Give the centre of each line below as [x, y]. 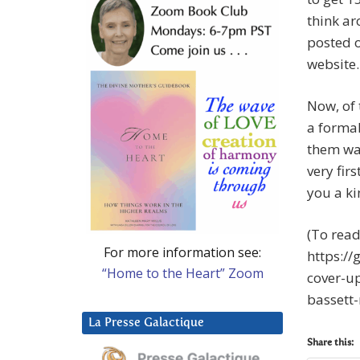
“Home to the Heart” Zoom [182, 273]
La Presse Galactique [146, 322]
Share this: [330, 344]
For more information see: [182, 252]
